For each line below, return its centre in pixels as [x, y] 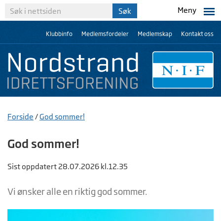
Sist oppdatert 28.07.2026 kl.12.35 [68, 166]
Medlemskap [155, 34]
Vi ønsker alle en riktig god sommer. [77, 191]
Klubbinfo [59, 34]
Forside [20, 117]
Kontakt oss [197, 34]
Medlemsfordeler [105, 34]
